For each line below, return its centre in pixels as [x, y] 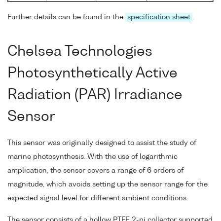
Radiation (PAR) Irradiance [95, 95]
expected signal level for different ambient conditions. [98, 198]
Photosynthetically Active [92, 73]
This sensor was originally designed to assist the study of [102, 143]
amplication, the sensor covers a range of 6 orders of [95, 170]
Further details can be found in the [66, 18]
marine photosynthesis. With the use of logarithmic [92, 157]
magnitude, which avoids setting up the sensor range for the [108, 184]
